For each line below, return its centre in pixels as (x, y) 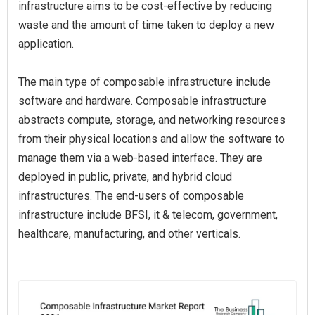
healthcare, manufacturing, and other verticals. (129, 234)
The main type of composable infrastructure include (144, 82)
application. (46, 44)
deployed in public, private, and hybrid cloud (125, 177)
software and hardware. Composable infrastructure (142, 101)
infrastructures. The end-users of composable (131, 196)
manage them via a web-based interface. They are (140, 158)
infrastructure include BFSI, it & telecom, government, (148, 215)
